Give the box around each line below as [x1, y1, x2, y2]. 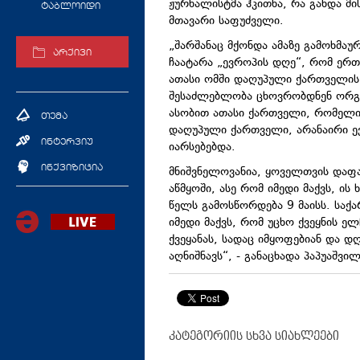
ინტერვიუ [41, 137, 93, 147]
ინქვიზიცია [41, 163, 103, 173]
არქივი [53, 49, 92, 59]
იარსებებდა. [169, 139, 235, 157]
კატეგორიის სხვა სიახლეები [169, 329, 339, 343]
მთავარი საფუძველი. [169, 13, 284, 31]
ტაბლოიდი [41, 2, 100, 11]
